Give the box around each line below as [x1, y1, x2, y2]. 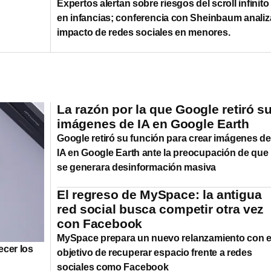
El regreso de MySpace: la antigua [57, 187, 262, 201]
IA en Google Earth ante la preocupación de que [57, 147, 269, 158]
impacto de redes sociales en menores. [57, 27, 230, 38]
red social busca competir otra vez [57, 201, 264, 216]
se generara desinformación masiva [57, 162, 217, 172]
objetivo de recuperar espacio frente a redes [57, 247, 252, 258]
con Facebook [57, 216, 143, 230]
